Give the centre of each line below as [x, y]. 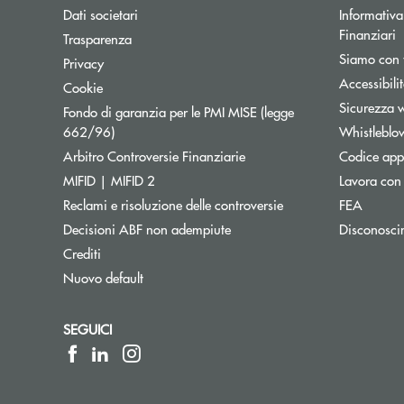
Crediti [82, 253]
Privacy [83, 63]
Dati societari [101, 14]
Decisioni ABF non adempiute [147, 229]
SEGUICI [87, 329]
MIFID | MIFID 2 [109, 180]
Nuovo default [103, 278]
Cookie [83, 87]
